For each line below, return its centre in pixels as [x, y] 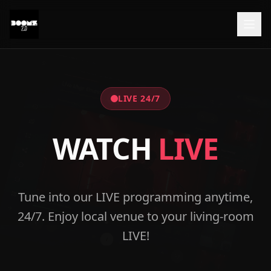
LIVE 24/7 [139, 98]
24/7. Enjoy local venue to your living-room [135, 216]
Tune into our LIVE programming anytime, [135, 197]
